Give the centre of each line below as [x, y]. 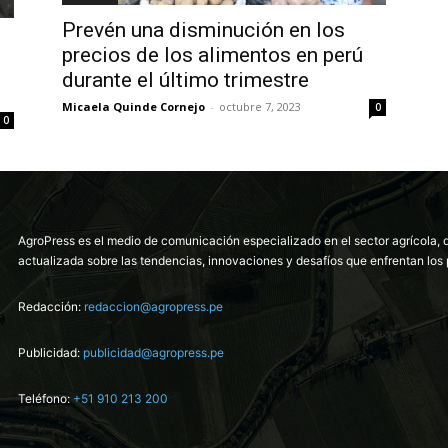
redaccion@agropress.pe [153, 307]
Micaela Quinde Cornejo [133, 106]
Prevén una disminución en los [203, 29]
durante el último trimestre [185, 79]
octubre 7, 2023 [260, 106]
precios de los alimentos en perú [212, 54]
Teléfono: [45, 399]
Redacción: [51, 307]
